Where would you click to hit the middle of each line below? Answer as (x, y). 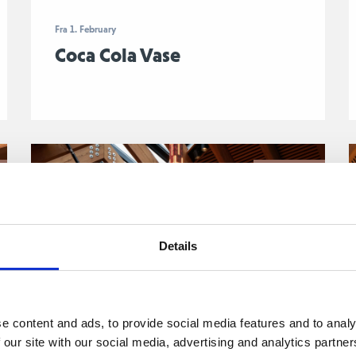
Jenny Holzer (289, 172)
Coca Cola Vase (117, 54)
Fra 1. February (85, 29)
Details (178, 246)
